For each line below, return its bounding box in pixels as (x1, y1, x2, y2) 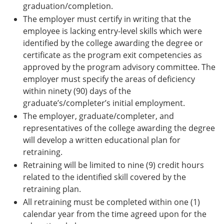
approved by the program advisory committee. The (23, 61, 215, 72)
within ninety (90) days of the (23, 85, 131, 96)
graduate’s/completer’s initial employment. (23, 97, 185, 108)
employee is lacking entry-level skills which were (23, 25, 202, 36)
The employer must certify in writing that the (23, 13, 191, 24)
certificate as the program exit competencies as (23, 49, 202, 60)
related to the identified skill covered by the (23, 171, 186, 182)
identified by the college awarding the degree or (23, 37, 203, 48)
